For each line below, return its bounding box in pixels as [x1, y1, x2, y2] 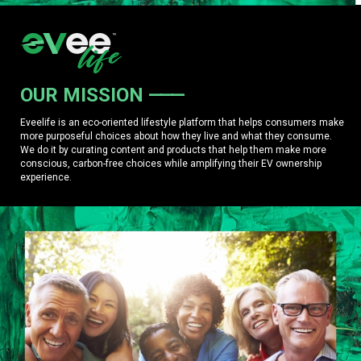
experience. [20, 171, 72, 183]
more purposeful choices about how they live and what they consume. [20, 130, 332, 142]
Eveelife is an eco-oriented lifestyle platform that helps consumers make [20, 116, 344, 128]
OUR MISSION [20, 83, 148, 106]
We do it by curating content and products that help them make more [20, 143, 326, 156]
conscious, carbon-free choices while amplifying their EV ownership [20, 157, 322, 169]
